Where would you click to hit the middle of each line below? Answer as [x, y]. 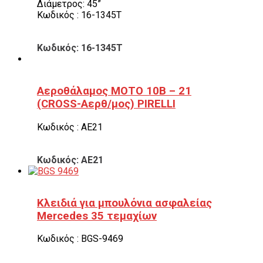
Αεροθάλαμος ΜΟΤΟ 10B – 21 [114, 91]
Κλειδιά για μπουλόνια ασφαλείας [124, 203]
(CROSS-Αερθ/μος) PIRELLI [106, 104]
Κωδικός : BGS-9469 [80, 239]
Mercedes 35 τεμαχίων [97, 216]
